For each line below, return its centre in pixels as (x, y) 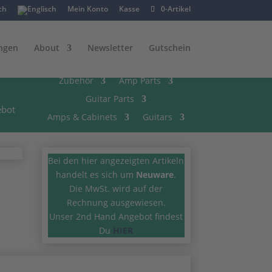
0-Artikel (175, 9)
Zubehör (76, 80)
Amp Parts (140, 80)
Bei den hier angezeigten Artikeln (116, 161)
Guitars (158, 117)
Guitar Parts (110, 99)
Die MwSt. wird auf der (116, 189)
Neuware (155, 175)
